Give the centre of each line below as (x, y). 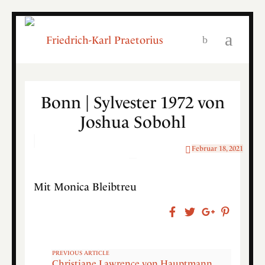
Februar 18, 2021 (217, 148)
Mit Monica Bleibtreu (85, 187)
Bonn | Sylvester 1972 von (132, 102)
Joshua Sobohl (132, 122)
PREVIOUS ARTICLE (80, 253)
